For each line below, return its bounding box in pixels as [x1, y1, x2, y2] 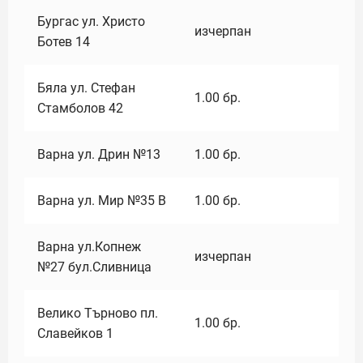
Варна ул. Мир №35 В [37, 193, 166, 208]
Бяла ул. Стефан [37, 80, 135, 96]
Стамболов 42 [37, 100, 123, 116]
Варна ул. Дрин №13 [37, 147, 160, 162]
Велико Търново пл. [37, 305, 158, 321]
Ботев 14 [37, 34, 90, 49]
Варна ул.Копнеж [37, 239, 141, 254]
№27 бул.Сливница [37, 259, 152, 275]
